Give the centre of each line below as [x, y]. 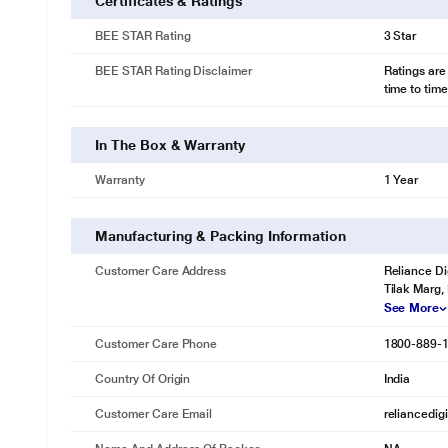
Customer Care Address [161, 271]
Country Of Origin [143, 379]
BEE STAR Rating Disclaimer [173, 71]
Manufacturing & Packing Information [220, 236]
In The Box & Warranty [170, 145]
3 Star [400, 36]
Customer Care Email [154, 414]
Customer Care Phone [156, 344]
